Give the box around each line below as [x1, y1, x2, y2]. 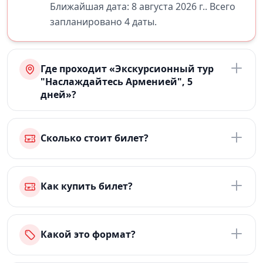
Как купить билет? [41, 180, 133, 193]
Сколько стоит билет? [41, 131, 149, 144]
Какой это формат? [41, 228, 136, 241]
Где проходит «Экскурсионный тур [41, 62, 214, 75]
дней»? [41, 88, 76, 101]
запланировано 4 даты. [50, 15, 157, 28]
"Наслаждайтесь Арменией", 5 [41, 75, 193, 88]
